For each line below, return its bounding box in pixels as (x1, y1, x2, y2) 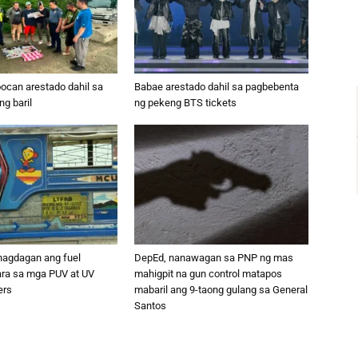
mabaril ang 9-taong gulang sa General (134, 284, 308, 296)
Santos (134, 300, 166, 312)
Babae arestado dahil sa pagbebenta (134, 81, 299, 93)
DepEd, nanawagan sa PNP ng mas (134, 252, 293, 264)
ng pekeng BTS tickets (134, 97, 237, 109)
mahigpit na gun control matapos (134, 268, 282, 280)
